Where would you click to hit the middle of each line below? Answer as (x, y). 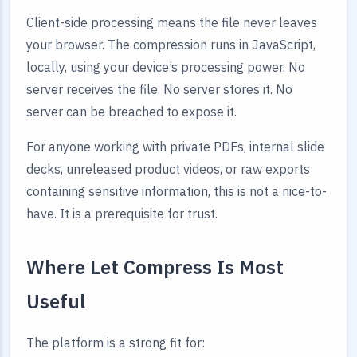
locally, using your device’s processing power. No (166, 67)
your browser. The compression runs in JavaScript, (171, 45)
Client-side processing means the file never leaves (172, 22)
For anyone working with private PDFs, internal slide (175, 147)
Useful (56, 301)
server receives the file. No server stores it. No (159, 89)
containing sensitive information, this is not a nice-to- (177, 191)
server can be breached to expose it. (131, 112)
